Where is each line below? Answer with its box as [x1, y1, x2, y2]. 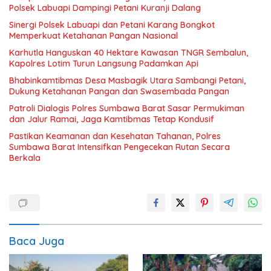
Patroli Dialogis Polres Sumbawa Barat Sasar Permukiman [9, 102, 244, 114]
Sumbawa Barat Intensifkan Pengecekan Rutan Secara [9, 141, 230, 152]
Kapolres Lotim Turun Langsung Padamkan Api [9, 57, 198, 69]
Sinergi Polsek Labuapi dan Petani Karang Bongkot [9, 19, 215, 30]
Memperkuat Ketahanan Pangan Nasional [9, 30, 178, 41]
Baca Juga [9, 233, 64, 248]
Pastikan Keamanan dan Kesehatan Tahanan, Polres [9, 130, 221, 142]
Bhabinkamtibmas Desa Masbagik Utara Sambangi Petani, [9, 74, 246, 86]
